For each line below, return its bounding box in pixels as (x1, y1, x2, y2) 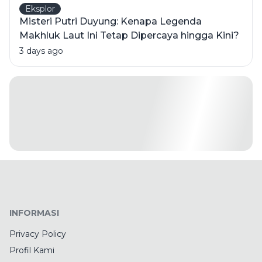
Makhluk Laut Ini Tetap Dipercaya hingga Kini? (19, 30, 239, 41)
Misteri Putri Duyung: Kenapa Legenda (19, 16, 202, 27)
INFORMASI (9, 208, 59, 218)
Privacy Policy (9, 229, 66, 239)
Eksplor (25, 4, 55, 14)
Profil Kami (9, 245, 54, 256)
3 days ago (19, 46, 63, 56)
